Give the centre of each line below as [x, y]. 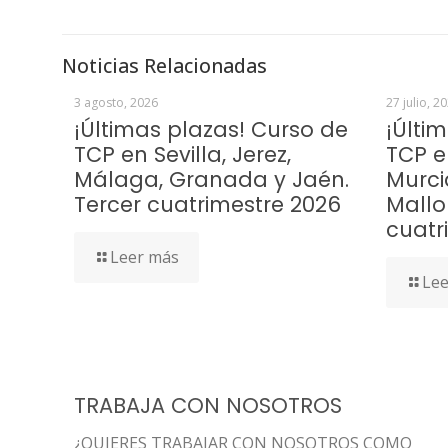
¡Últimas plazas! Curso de [211, 129]
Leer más [144, 257]
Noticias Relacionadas [164, 65]
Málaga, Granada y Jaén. [211, 179]
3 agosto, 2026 [116, 102]
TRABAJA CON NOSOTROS [208, 405]
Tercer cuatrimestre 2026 [207, 204]
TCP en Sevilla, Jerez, [182, 154]
